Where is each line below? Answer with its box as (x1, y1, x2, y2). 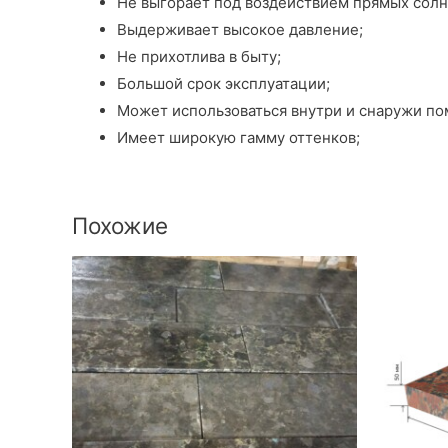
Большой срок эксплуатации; (117, 74, 330, 94)
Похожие (72, 212, 168, 240)
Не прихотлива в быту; (117, 47, 281, 67)
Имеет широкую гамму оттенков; (117, 128, 360, 148)
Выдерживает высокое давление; (117, 20, 363, 40)
